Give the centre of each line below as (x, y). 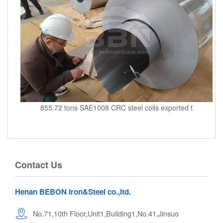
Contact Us (39, 165)
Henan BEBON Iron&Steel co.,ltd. (73, 191)
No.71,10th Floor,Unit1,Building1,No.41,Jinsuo (106, 213)
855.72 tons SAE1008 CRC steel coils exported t (116, 107)
